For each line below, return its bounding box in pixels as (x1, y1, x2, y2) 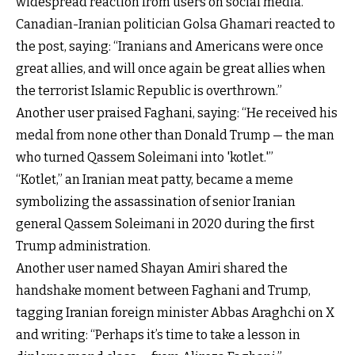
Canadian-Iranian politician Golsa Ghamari (16, 16, 275, 32)
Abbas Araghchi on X (211, 304, 334, 320)
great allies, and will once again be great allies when (16, 60, 326, 76)
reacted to (275, 16, 335, 32)
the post (16, 38, 64, 54)
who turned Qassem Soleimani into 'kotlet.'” (16, 149, 273, 165)
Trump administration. (16, 238, 151, 254)
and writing (16, 326, 86, 342)
